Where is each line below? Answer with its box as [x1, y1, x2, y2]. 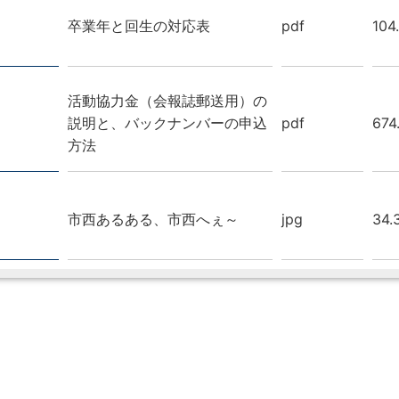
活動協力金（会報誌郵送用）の [68, 91, 267, 110]
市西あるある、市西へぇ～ [68, 209, 239, 228]
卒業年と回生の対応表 [68, 16, 210, 35]
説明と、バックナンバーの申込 [68, 113, 267, 132]
